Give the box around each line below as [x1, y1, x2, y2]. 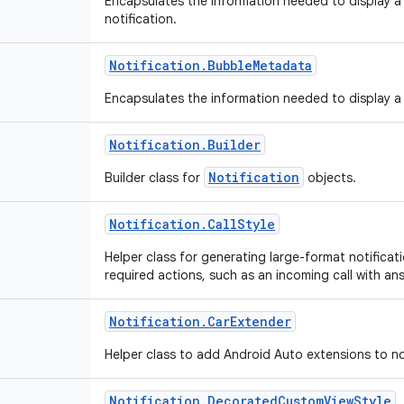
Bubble [207, 57, 252, 74]
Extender [230, 313, 291, 330]
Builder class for [105, 170, 204, 186]
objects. [304, 170, 360, 186]
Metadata [252, 57, 312, 74]
